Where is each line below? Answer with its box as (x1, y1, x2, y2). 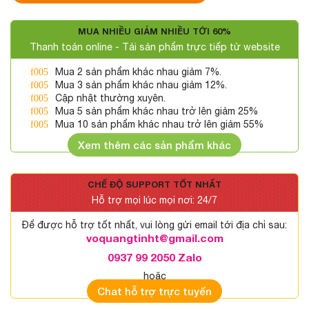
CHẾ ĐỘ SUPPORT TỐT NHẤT (88, 179, 221, 190)
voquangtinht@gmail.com (86, 232, 223, 245)
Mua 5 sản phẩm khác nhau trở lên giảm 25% (55, 106, 259, 117)
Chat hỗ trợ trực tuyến (97, 285, 212, 298)
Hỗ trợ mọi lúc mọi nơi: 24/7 (92, 195, 217, 206)
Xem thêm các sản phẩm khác (78, 139, 231, 152)
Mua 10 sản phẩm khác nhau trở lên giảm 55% (55, 119, 264, 130)
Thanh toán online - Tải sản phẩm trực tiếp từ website (29, 41, 280, 53)
